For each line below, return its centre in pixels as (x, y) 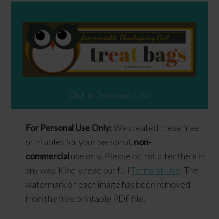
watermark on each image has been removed (108, 184)
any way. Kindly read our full (78, 170)
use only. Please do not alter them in (138, 156)
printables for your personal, (80, 142)
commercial (48, 156)
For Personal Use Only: (69, 128)
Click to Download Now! (109, 95)
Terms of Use (156, 170)
